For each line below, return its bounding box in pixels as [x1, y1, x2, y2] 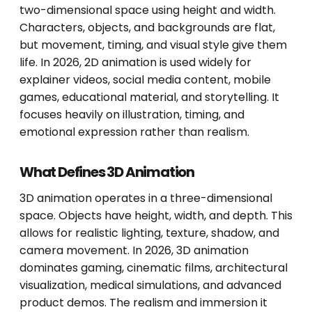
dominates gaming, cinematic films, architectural [19, 260, 288, 276]
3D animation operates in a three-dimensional [19, 190, 272, 207]
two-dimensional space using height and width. [19, 2, 276, 19]
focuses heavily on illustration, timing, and [19, 107, 244, 123]
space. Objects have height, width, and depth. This [19, 208, 292, 224]
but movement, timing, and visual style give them [19, 37, 287, 54]
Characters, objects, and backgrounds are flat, [19, 19, 275, 36]
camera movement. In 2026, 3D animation [19, 242, 249, 259]
